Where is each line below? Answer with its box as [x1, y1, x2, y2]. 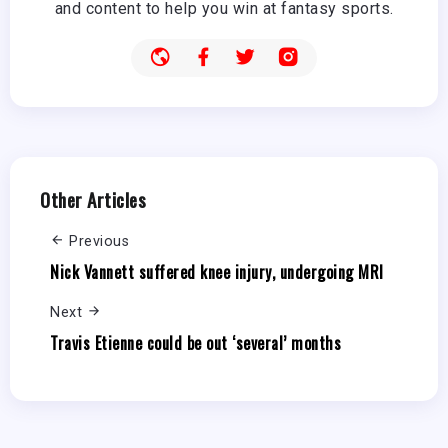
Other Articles [40, 185, 146, 215]
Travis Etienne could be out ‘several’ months [50, 330, 341, 355]
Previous [69, 233, 129, 251]
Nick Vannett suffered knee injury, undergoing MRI [50, 259, 384, 284]
